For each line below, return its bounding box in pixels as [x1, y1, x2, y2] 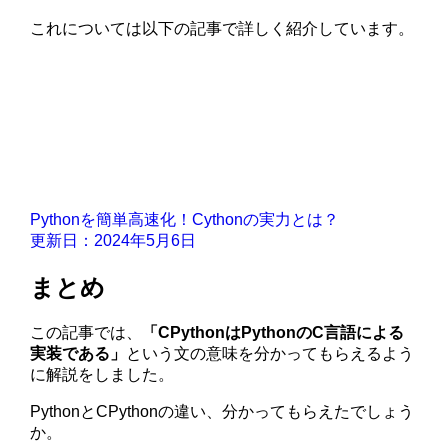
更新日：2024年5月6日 [30, 231, 197, 249]
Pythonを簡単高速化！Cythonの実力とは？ [30, 210, 340, 228]
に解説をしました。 [30, 366, 175, 384]
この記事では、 [30, 324, 143, 342]
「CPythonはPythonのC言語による [142, 324, 405, 342]
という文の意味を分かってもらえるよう [126, 345, 415, 363]
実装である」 [30, 345, 127, 363]
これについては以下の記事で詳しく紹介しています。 [30, 19, 415, 37]
